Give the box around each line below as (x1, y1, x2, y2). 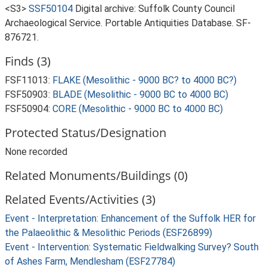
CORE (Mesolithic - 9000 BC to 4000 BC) (52, 103, 223, 114)
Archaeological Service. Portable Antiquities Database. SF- (5, 17, 251, 29)
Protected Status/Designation (5, 125, 166, 141)
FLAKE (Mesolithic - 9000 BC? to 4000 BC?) (52, 74, 237, 86)
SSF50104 (29, 3, 73, 14)
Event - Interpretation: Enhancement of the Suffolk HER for (5, 213, 256, 224)
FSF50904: (5, 103, 52, 114)
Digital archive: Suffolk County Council (75, 3, 235, 14)
